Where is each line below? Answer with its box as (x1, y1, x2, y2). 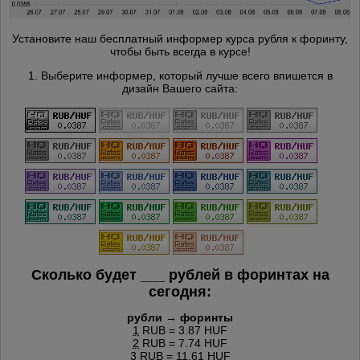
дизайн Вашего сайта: (122, 81, 238, 95)
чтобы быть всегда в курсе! (109, 44, 251, 58)
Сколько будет (31, 266, 141, 283)
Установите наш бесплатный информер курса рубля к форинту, (12, 31, 348, 45)
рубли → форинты (127, 310, 233, 324)
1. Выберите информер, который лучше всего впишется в (27, 68, 333, 82)
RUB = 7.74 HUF (139, 336, 227, 350)
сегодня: (149, 283, 211, 300)
